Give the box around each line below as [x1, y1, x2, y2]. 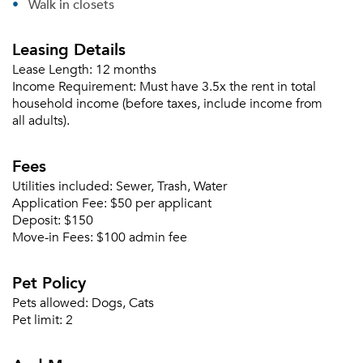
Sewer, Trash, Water [116, 178, 227, 194]
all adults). [12, 113, 70, 129]
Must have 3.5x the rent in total [139, 79, 316, 95]
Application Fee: [12, 195, 107, 211]
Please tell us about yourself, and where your [53, 302, 310, 319]
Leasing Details [12, 35, 126, 62]
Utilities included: [12, 178, 113, 194]
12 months [96, 62, 156, 78]
